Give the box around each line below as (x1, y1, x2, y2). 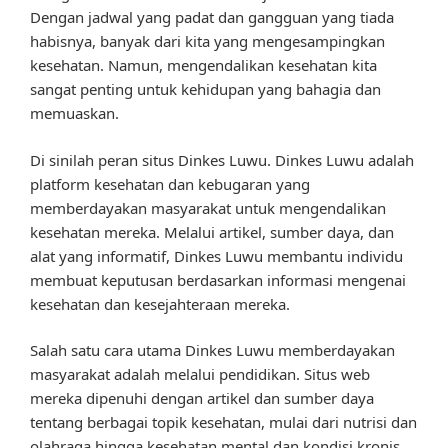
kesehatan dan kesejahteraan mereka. (30, 293, 290, 314)
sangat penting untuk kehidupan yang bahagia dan (30, 79, 381, 100)
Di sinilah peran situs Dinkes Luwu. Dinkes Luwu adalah (30, 149, 414, 170)
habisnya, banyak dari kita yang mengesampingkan (30, 31, 385, 52)
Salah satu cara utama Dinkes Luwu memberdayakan (30, 340, 395, 361)
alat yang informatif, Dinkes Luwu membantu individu (30, 245, 403, 266)
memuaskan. (30, 103, 119, 124)
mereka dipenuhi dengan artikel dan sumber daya (30, 388, 374, 409)
